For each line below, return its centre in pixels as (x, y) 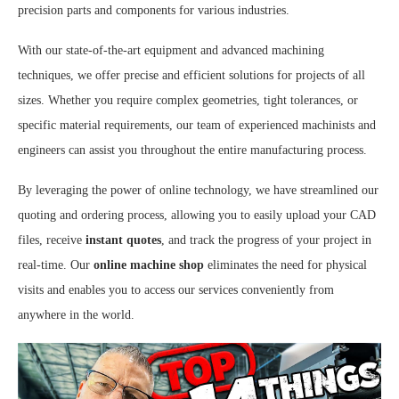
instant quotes (123, 240)
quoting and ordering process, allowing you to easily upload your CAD (197, 215)
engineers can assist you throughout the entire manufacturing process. (192, 150)
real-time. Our (56, 265)
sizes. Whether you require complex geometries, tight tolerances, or (188, 100)
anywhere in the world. (76, 314)
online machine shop (149, 265)
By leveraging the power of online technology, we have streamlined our (198, 190)
